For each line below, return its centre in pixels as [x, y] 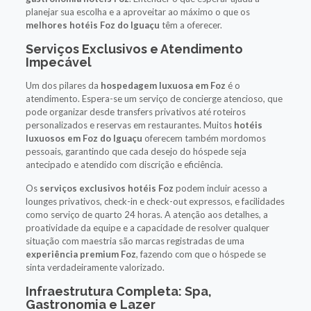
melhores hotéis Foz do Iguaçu [92, 25]
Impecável [58, 62]
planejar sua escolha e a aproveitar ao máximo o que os [137, 11]
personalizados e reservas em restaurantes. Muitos [129, 125]
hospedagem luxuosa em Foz [163, 85]
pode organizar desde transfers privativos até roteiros [135, 111]
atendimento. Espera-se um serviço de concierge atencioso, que [154, 98]
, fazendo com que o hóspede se [201, 254]
